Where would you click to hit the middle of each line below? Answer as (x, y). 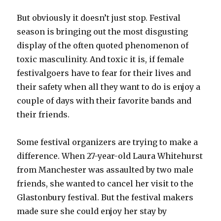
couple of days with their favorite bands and (104, 100)
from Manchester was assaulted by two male (105, 169)
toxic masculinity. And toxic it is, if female (101, 59)
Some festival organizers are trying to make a (108, 142)
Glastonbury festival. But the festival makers (105, 197)
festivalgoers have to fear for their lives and (104, 73)
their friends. (43, 114)
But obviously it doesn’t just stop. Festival (99, 18)
